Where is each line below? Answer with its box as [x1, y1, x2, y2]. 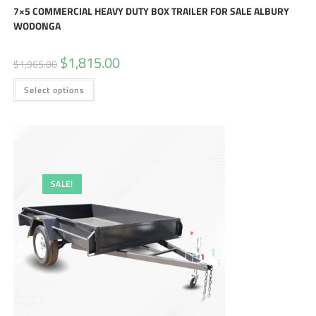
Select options [23, 83, 85, 97]
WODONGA [13, 18, 61, 33]
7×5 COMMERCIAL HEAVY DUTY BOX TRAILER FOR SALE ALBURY [13, 3, 289, 18]
